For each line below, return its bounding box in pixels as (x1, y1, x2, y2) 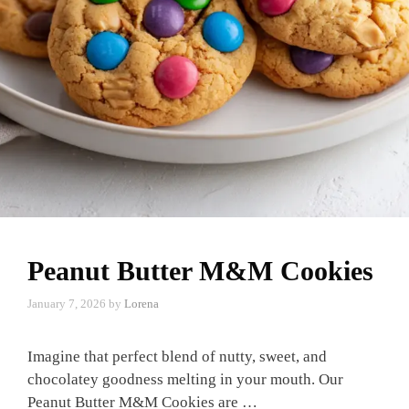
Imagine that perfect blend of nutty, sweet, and (27, 348, 327, 365)
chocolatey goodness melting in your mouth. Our (27, 371, 343, 388)
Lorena (124, 297, 159, 310)
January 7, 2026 (27, 297, 106, 310)
